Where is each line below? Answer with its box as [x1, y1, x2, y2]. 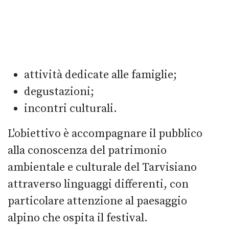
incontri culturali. [24, 101, 117, 116]
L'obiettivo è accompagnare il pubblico [8, 126, 202, 141]
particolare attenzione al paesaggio [8, 194, 187, 208]
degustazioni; [24, 84, 94, 99]
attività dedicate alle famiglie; [24, 67, 177, 82]
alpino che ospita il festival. [8, 211, 148, 225]
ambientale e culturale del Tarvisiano [8, 160, 197, 174]
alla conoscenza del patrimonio [8, 143, 167, 157]
